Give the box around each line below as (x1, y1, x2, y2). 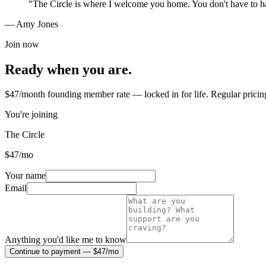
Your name (5, 170, 46, 181)
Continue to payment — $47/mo (9, 247, 119, 256)
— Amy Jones (5, 18, 58, 29)
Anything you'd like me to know (5, 235, 126, 245)
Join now (5, 39, 39, 49)
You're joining (5, 109, 58, 120)
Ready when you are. (5, 61, 132, 77)
